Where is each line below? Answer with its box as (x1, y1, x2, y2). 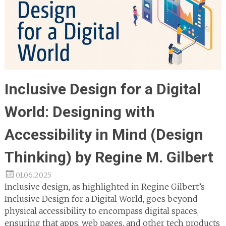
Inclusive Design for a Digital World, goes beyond (4, 194, 198, 204)
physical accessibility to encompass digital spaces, (4, 206, 199, 216)
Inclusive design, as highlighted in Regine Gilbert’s (4, 182, 205, 192)
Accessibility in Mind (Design (4, 126, 203, 144)
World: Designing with (4, 103, 155, 121)
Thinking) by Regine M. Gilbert (4, 148, 213, 166)
